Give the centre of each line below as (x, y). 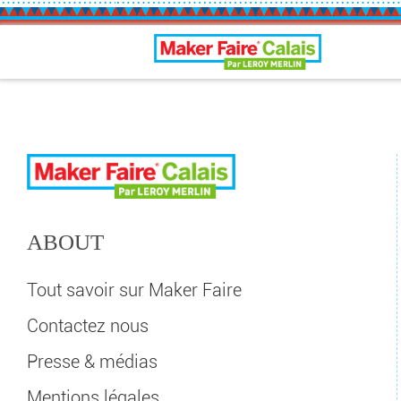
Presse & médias (92, 362)
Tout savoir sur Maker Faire (134, 290)
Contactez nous (88, 326)
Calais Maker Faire (238, 51)
